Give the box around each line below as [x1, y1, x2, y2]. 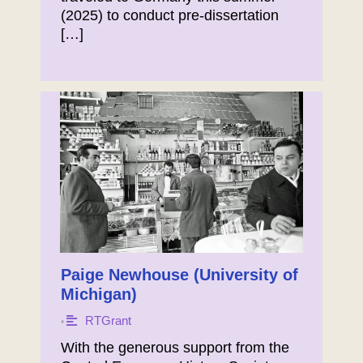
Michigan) [61, 285, 137, 304]
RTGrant [84, 314, 131, 328]
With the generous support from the [61, 340, 289, 357]
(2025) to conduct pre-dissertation [61, 7, 279, 24]
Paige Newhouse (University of [61, 266, 298, 284]
